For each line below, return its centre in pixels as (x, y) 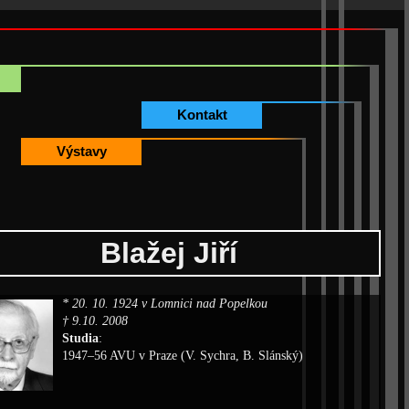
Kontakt (202, 115)
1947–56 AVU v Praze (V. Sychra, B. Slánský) (183, 356)
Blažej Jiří (169, 253)
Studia (80, 338)
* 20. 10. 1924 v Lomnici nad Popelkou (165, 304)
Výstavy (81, 151)
